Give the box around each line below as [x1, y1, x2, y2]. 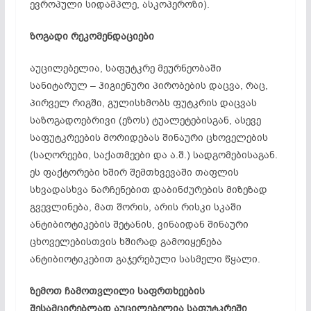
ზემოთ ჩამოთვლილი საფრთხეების [29, 284, 205, 298]
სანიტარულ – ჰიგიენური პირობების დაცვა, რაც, [29, 78, 268, 92]
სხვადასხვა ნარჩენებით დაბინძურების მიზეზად [29, 183, 267, 196]
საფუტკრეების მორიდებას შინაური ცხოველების [29, 131, 268, 144]
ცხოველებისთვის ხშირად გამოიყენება [29, 235, 222, 249]
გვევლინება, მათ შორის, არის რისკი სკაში [29, 200, 242, 214]
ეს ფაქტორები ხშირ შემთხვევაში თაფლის [29, 165, 239, 179]
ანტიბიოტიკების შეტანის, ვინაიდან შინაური [29, 217, 249, 231]
